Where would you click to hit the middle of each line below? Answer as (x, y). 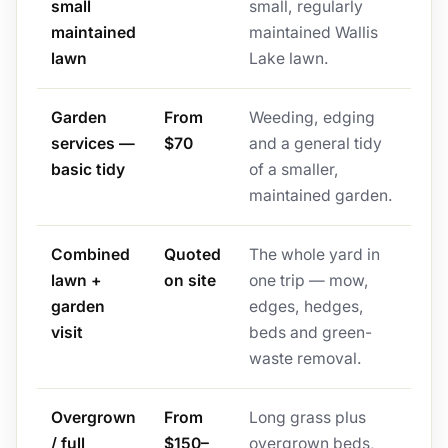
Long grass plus (307, 418)
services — (92, 144)
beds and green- (310, 333)
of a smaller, (293, 170)
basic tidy (87, 170)
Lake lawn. (288, 59)
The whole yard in (314, 255)
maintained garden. (320, 196)
